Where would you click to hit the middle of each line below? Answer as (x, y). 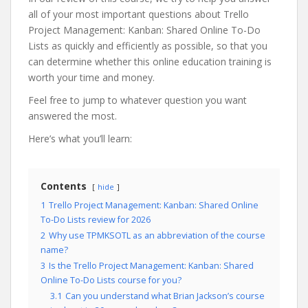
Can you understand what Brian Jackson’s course (165, 296)
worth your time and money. (91, 77)
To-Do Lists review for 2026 (96, 220)
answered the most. (73, 116)
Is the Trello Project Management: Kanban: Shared (151, 266)
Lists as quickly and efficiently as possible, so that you (148, 46)
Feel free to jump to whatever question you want (137, 100)
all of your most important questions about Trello (139, 14)
